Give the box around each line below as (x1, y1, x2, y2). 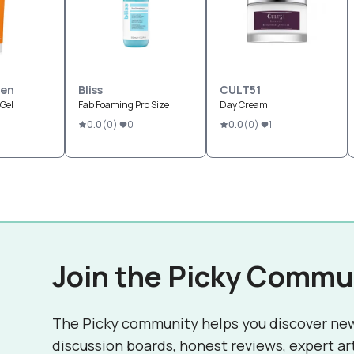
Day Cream (220, 98, 268, 111)
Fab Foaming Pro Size (78, 98, 169, 111)
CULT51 (220, 82, 261, 97)
